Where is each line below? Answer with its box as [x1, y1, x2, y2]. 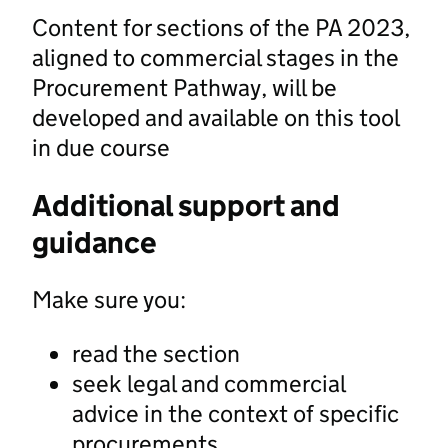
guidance [32, 223, 157, 261]
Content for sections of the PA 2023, [32, 12, 411, 42]
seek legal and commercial [72, 368, 345, 398]
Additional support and [32, 186, 340, 224]
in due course [32, 132, 170, 162]
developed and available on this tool [32, 102, 399, 132]
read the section [72, 338, 240, 368]
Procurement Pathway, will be [32, 72, 337, 102]
